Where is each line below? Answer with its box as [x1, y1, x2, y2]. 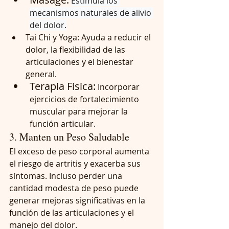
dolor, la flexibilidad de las [26, 43, 127, 55]
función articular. [30, 118, 96, 129]
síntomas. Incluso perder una [9, 170, 124, 181]
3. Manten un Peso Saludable [9, 129, 129, 144]
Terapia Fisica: [30, 79, 96, 93]
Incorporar [96, 81, 142, 93]
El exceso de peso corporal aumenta [9, 145, 151, 157]
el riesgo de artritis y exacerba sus [9, 157, 143, 169]
